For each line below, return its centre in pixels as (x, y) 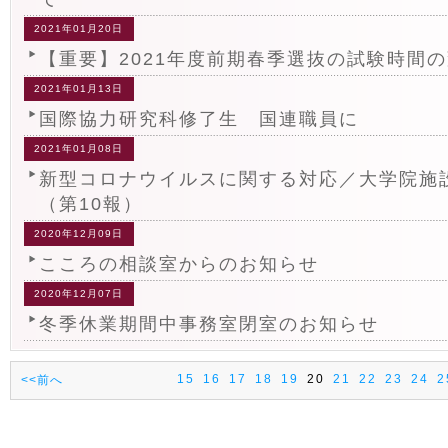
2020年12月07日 (79, 293)
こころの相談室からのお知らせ (179, 263)
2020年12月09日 (79, 233)
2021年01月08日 (79, 148)
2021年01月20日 (79, 28)
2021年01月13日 (79, 88)
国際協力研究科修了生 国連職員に (199, 118)
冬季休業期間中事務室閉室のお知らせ (209, 323)
